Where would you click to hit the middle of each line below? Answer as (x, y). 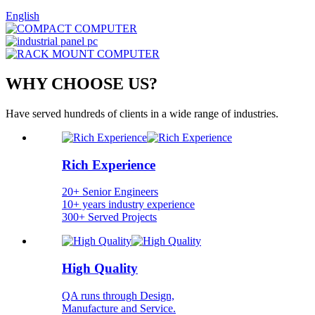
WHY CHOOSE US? (82, 83)
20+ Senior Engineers (110, 192)
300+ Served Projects (109, 217)
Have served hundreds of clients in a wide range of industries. (142, 113)
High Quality (100, 268)
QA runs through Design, (118, 295)
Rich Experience (109, 165)
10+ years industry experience (128, 205)
